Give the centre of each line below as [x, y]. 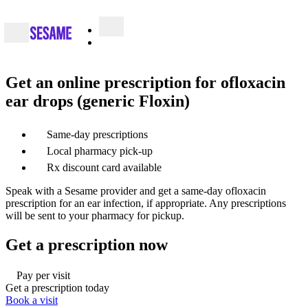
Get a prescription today [57, 287]
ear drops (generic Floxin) [98, 101]
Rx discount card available [104, 167]
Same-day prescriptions [97, 134]
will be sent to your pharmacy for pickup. [95, 215]
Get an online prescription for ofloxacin [145, 82]
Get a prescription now [87, 244]
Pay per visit [43, 275]
